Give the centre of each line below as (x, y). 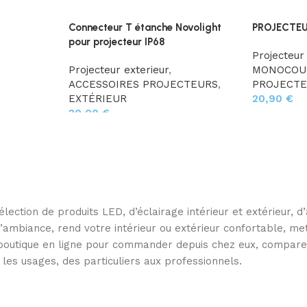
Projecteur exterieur (118, 70)
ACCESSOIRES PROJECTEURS (143, 85)
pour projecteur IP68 (116, 42)
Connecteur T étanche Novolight (145, 28)
